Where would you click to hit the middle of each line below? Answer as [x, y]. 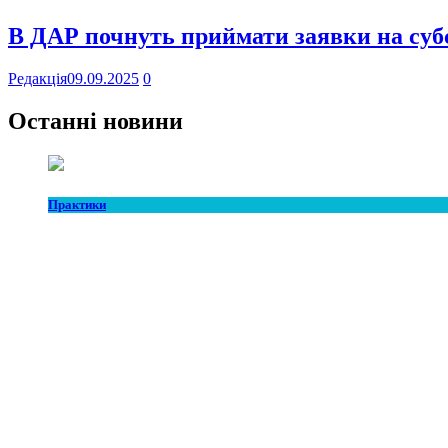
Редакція [37, 79]
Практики [77, 205]
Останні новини [95, 121]
